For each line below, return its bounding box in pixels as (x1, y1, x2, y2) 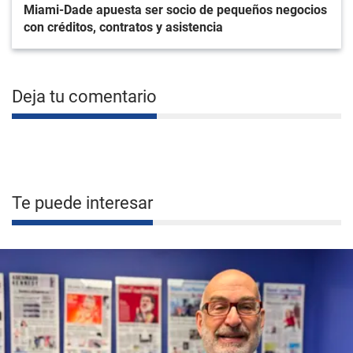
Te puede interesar (12, 193, 153, 213)
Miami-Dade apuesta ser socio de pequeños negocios (24, 2, 327, 17)
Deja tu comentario (12, 87, 157, 106)
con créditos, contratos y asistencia (24, 20, 223, 35)
